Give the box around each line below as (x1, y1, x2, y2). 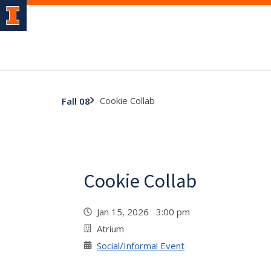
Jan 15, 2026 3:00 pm (97, 206, 195, 218)
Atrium (97, 223, 124, 235)
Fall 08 (62, 94, 90, 107)
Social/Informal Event (97, 240, 184, 252)
